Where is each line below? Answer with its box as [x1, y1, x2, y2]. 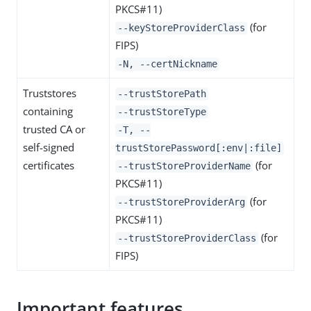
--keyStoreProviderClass [117, 22, 245, 34]
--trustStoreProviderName [117, 160, 251, 172]
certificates [23, 158, 74, 173]
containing [23, 104, 73, 119]
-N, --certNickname [117, 58, 217, 70]
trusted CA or [23, 122, 85, 137]
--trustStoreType [117, 106, 206, 118]
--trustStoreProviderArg [117, 196, 245, 208]
